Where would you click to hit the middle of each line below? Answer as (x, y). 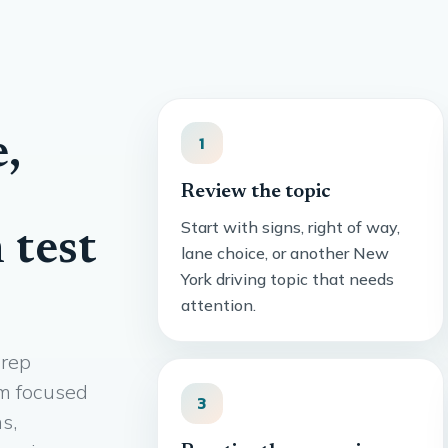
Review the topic (256, 191)
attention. (219, 305)
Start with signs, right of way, (291, 227)
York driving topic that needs (288, 279)
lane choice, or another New (285, 253)
